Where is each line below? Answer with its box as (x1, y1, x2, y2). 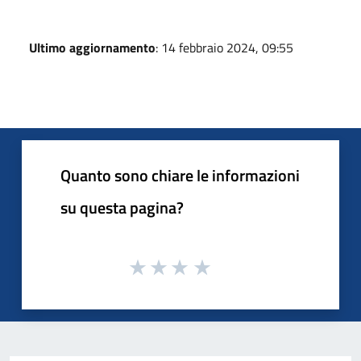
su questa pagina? (60, 195, 184, 220)
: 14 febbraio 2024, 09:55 (156, 38, 293, 57)
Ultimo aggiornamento (29, 38, 156, 57)
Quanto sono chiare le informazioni (60, 163, 300, 188)
